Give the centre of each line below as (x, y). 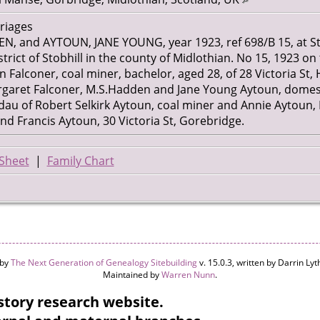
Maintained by (132, 275)
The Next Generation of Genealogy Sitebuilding (104, 262)
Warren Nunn (188, 275)
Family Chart (80, 161)
